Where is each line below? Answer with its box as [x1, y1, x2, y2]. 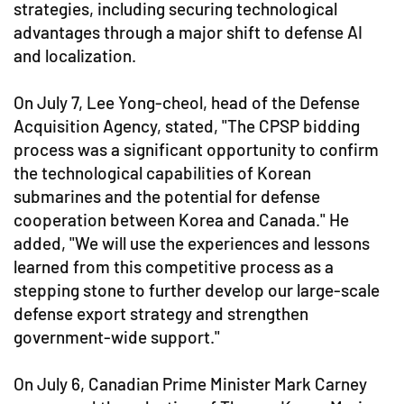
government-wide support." [14, 326, 220, 347]
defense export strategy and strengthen [14, 303, 308, 324]
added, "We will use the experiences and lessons [14, 233, 370, 253]
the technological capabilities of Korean [14, 162, 311, 183]
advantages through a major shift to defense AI [14, 22, 363, 42]
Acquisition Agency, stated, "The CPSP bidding [14, 115, 360, 136]
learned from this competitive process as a [14, 256, 334, 277]
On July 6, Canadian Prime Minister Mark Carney [14, 373, 367, 394]
